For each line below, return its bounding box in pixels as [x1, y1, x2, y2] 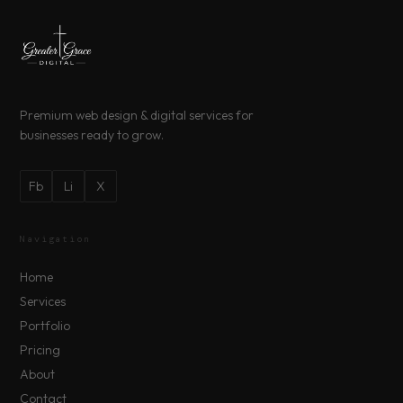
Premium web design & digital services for [20, 107, 255, 123]
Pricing [20, 342, 61, 358]
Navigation [20, 233, 91, 245]
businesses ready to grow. [20, 127, 165, 143]
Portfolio [20, 318, 71, 334]
